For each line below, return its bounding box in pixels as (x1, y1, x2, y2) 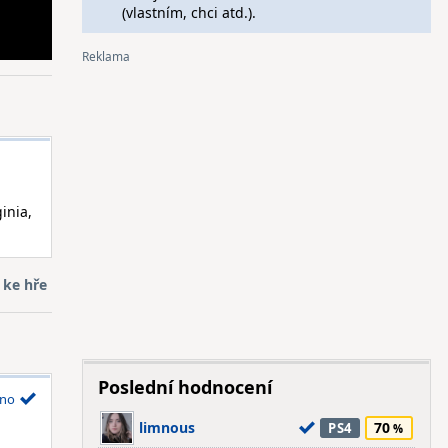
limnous (138, 418, 195, 437)
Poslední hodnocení (97, 375, 272, 399)
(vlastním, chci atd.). (121, 3, 256, 22)
